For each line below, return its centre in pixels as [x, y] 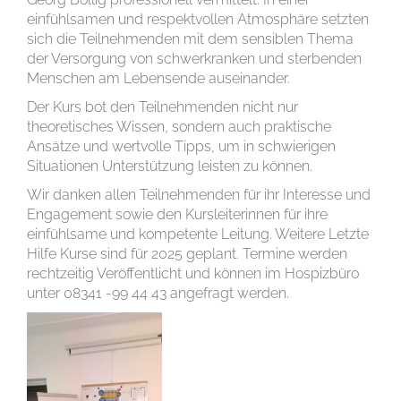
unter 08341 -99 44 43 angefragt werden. [158, 293]
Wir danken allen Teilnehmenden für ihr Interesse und [199, 195]
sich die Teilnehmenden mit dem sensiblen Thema [190, 39]
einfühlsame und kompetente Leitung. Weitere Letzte [198, 234]
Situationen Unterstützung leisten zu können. [170, 166]
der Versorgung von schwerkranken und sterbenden [194, 59]
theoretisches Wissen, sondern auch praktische [179, 127]
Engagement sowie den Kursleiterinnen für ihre [177, 214]
